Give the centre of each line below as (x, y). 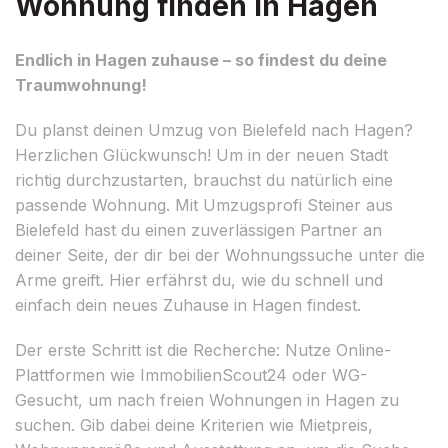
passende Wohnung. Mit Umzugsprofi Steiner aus (204, 204)
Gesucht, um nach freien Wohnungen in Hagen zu (207, 399)
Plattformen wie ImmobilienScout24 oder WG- (191, 374)
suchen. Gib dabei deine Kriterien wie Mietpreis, (194, 424)
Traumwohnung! (81, 84)
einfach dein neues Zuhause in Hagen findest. (188, 304)
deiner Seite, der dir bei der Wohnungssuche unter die (220, 254)
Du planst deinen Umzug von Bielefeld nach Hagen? (214, 129)
